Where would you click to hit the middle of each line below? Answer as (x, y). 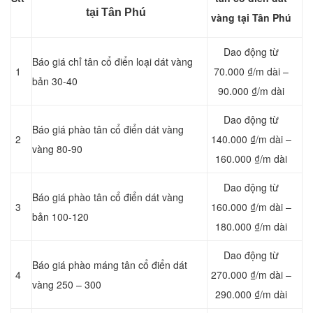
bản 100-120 (60, 217)
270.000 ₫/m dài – (251, 275)
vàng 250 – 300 (67, 285)
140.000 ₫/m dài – (251, 139)
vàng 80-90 (57, 149)
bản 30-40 (55, 81)
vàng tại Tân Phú (251, 18)
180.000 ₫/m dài (251, 227)
